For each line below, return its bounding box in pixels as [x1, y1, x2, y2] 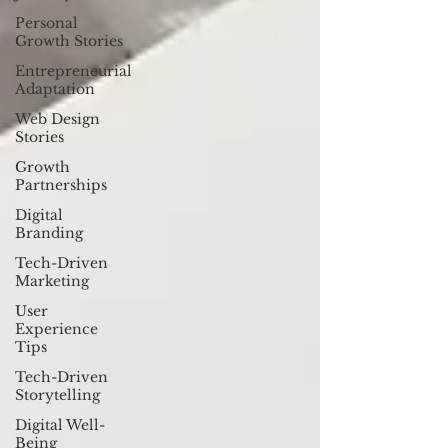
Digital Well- [15, 416, 105, 435]
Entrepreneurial [15, 62, 132, 81]
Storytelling [15, 386, 100, 405]
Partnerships [15, 176, 107, 195]
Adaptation [15, 80, 95, 99]
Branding [15, 224, 83, 243]
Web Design [15, 110, 100, 129]
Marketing [15, 272, 89, 291]
